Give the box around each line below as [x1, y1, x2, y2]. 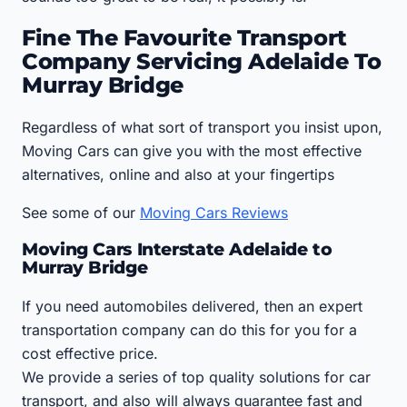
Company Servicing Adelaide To [22, 47, 382, 74]
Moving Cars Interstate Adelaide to [22, 239, 333, 261]
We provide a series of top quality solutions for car [22, 368, 371, 387]
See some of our [22, 203, 140, 222]
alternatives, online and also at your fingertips [22, 164, 334, 184]
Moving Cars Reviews [140, 203, 288, 222]
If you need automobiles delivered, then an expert [22, 297, 362, 316]
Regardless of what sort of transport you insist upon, [22, 117, 382, 136]
